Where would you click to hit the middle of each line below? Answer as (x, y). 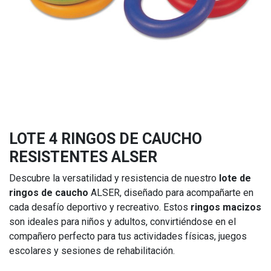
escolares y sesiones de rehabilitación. (92, 251)
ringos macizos (226, 207)
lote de (235, 178)
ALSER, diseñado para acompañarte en (171, 193)
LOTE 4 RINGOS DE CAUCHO (106, 139)
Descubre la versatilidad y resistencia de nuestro (114, 178)
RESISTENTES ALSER (83, 157)
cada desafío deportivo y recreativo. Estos (100, 207)
